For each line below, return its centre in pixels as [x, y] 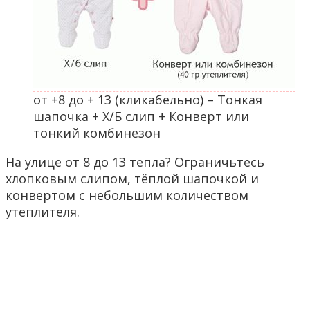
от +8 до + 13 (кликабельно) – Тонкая [148, 100]
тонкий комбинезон [97, 133]
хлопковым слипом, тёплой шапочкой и [132, 179]
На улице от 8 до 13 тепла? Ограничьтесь [135, 162]
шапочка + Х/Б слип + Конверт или [141, 117]
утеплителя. [43, 212]
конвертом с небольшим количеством [127, 195]
